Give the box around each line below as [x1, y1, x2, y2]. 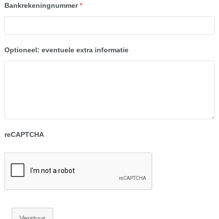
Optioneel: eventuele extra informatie [4, 46, 129, 54]
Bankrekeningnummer [4, 1, 78, 9]
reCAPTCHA [4, 131, 44, 138]
